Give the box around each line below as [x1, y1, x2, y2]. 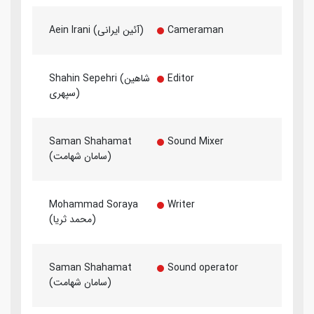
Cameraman [167, 22, 224, 38]
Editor [167, 70, 194, 86]
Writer [167, 196, 195, 212]
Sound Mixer [167, 133, 224, 149]
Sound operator [167, 259, 238, 275]
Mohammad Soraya [49, 196, 138, 212]
